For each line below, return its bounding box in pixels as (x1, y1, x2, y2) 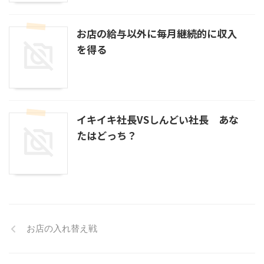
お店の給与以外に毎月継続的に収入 (77, 26, 237, 41)
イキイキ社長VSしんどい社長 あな (77, 112, 239, 127)
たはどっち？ (77, 128, 137, 143)
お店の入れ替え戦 (27, 223, 97, 234)
